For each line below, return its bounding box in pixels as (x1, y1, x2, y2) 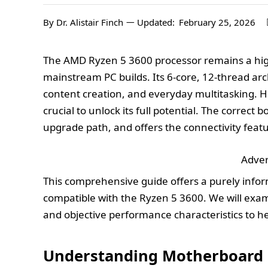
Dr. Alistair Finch (56, 16, 123, 28)
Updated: (137, 16, 175, 28)
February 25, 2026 (179, 16, 255, 28)
